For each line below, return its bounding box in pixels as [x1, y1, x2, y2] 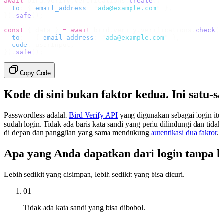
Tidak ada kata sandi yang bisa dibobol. [23, 203, 145, 212]
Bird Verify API [69, 110, 118, 119]
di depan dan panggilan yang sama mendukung [4, 128, 151, 137]
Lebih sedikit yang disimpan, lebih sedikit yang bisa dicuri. [4, 170, 185, 178]
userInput [31, 41, 70, 48]
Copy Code [20, 69, 51, 77]
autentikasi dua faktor [151, 128, 217, 137]
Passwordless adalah [4, 110, 69, 119]
